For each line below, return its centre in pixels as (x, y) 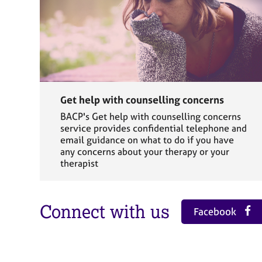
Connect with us (105, 211)
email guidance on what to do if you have (147, 140)
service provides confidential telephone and (154, 128)
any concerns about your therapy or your (145, 152)
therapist (79, 163)
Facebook (216, 212)
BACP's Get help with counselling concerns (151, 117)
